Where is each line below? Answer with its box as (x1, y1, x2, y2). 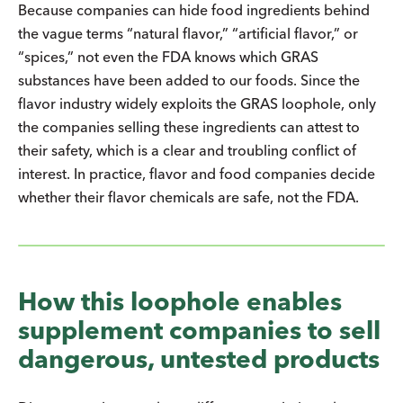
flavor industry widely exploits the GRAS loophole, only (18, 94, 376, 112)
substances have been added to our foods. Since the (18, 70, 360, 89)
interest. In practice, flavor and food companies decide (18, 164, 375, 183)
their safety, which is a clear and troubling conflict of (18, 140, 356, 159)
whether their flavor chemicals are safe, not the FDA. (18, 187, 359, 206)
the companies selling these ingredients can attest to (18, 117, 360, 136)
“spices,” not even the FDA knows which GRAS (18, 47, 318, 66)
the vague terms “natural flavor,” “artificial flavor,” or (18, 23, 358, 42)
